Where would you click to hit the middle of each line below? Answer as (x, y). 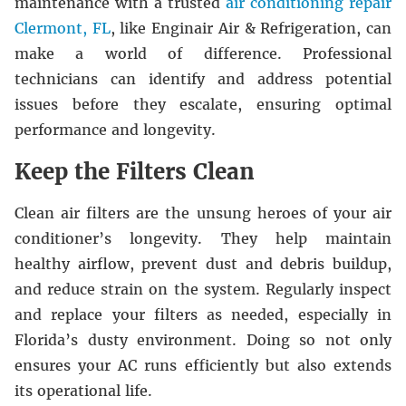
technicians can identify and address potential (203, 79)
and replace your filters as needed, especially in (203, 314)
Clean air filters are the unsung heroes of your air (203, 213)
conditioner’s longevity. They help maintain (203, 238)
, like (131, 28)
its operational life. (83, 391)
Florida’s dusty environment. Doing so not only (203, 340)
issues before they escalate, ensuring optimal (203, 104)
